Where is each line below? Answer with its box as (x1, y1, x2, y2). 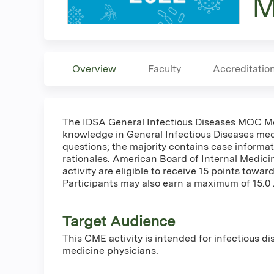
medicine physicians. (62, 244, 158, 256)
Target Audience (62, 212, 175, 230)
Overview (72, 62, 116, 75)
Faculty (148, 62, 181, 75)
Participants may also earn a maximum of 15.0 (62, 177, 273, 189)
